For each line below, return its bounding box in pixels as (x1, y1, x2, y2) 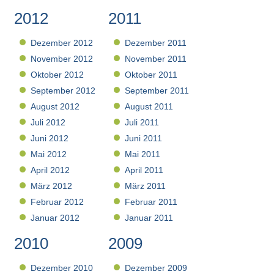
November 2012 (31, 54, 94, 64)
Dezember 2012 (31, 38, 94, 48)
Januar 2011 (125, 213, 174, 223)
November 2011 (125, 54, 187, 64)
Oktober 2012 (31, 70, 84, 80)
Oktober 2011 (125, 70, 178, 80)
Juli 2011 (125, 117, 160, 128)
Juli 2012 (31, 117, 66, 128)
